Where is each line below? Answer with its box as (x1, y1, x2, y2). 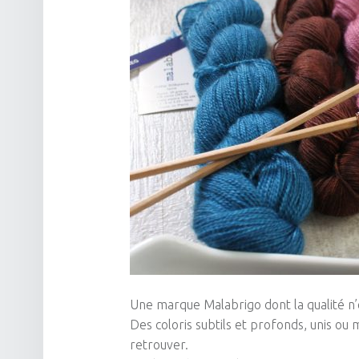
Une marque (130, 296, 204, 312)
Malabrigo (204, 296, 261, 312)
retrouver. (130, 337, 188, 352)
